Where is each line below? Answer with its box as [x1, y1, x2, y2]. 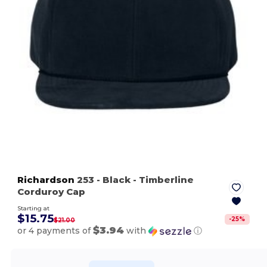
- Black [97, 173, 131, 185]
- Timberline [131, 173, 194, 185]
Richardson [17, 173, 75, 185]
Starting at [17, 204, 50, 212]
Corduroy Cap [17, 185, 86, 197]
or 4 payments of [17, 225, 94, 236]
